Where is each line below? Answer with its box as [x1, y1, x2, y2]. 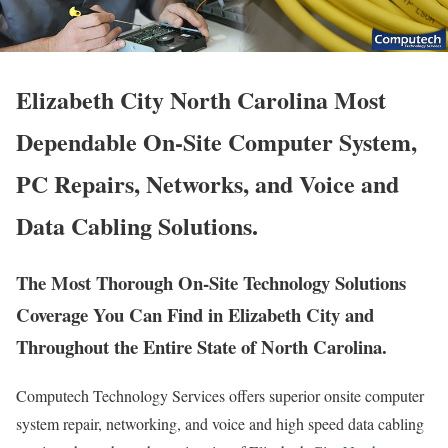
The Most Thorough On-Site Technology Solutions [16, 269, 406, 297]
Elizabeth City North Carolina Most [16, 82, 386, 118]
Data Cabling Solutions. [16, 208, 258, 244]
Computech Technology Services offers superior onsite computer [16, 385, 424, 407]
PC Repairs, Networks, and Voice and [16, 166, 399, 202]
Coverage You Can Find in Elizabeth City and [16, 301, 374, 329]
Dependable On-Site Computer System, [16, 124, 417, 160]
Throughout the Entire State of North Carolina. [16, 333, 387, 361]
